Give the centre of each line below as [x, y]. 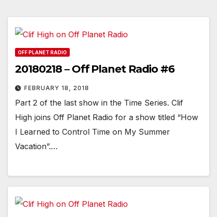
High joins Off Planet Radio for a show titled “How [107, 117]
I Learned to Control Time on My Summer [93, 132]
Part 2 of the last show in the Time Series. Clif [99, 102]
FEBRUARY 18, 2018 [57, 88]
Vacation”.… [36, 146]
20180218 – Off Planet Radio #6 [95, 69]
